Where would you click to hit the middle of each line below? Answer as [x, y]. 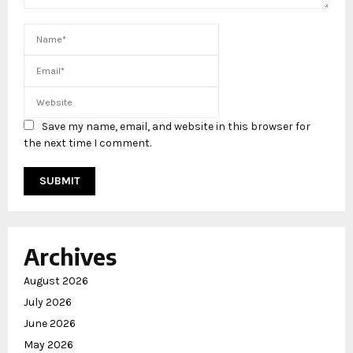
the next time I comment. [87, 143]
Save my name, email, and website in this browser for [176, 126]
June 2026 [50, 323]
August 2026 [56, 281]
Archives [70, 256]
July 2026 [48, 302]
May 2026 [48, 344]
